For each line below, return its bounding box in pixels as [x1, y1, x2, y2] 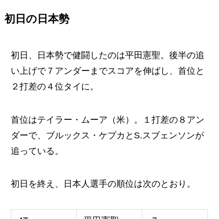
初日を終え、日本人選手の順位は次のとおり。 [11, 179, 196, 189]
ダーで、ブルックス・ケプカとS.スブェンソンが [11, 130, 204, 140]
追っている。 [11, 146, 64, 156]
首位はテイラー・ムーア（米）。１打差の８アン [11, 114, 205, 125]
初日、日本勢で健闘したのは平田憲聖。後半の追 [11, 50, 205, 60]
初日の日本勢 [4, 13, 69, 25]
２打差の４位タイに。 [11, 81, 99, 91]
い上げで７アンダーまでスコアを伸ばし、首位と [11, 66, 205, 76]
